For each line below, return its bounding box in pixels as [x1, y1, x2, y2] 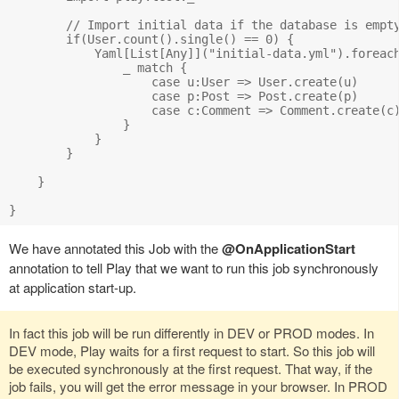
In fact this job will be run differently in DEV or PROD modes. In [9, 322, 374, 342]
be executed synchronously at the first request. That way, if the [9, 358, 372, 378]
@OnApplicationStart [222, 238, 355, 258]
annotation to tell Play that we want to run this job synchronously [9, 257, 379, 277]
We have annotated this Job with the [9, 238, 222, 257]
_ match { [9, 60, 187, 75]
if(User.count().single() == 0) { [9, 31, 294, 46]
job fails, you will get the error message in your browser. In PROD [9, 376, 387, 395]
